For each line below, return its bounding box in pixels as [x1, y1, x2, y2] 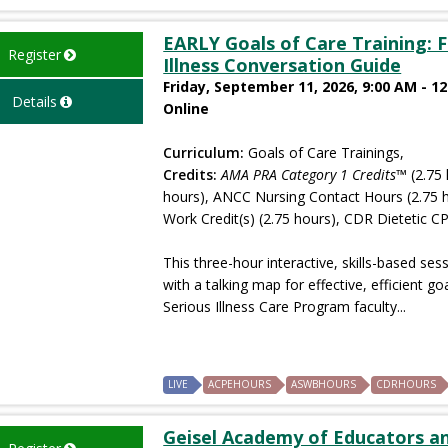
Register [7, 44, 61, 64]
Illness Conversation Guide [163, 52, 402, 77]
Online [163, 98, 210, 118]
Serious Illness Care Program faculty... [163, 296, 407, 316]
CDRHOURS [376, 376, 437, 391]
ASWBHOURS [291, 376, 357, 391]
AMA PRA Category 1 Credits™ [221, 164, 408, 184]
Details [11, 91, 57, 111]
